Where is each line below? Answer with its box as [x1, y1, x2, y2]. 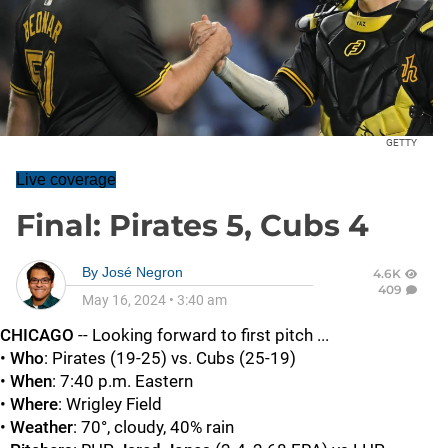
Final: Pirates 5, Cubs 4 [16, 206, 369, 244]
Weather [10, 416, 73, 437]
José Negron [102, 263, 183, 280]
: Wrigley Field [58, 393, 162, 414]
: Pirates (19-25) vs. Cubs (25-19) [44, 347, 296, 368]
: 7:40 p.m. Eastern [52, 370, 193, 391]
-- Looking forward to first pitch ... [74, 324, 329, 345]
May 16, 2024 [82, 291, 166, 308]
